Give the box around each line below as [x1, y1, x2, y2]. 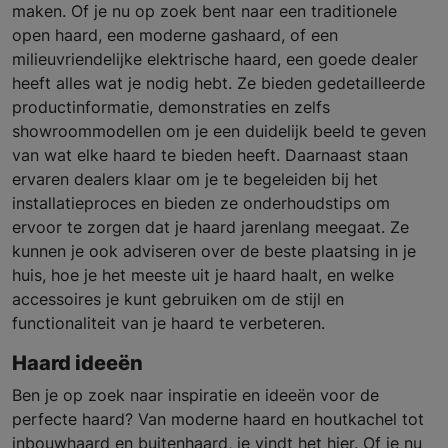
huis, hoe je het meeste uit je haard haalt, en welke [12, 264, 394, 285]
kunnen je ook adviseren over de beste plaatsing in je [12, 240, 416, 261]
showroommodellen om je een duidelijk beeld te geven [12, 120, 426, 141]
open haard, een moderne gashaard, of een [12, 24, 338, 45]
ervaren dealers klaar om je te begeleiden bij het [12, 168, 378, 189]
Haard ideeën [12, 350, 143, 375]
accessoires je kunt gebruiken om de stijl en [12, 288, 344, 309]
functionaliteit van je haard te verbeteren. [12, 312, 325, 333]
